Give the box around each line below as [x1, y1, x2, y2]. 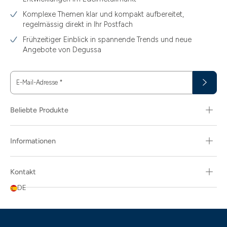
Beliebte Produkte [10, 105, 68, 115]
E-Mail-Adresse [16, 79, 59, 86]
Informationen [10, 136, 56, 145]
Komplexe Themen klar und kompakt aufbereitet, [23, 10, 184, 19]
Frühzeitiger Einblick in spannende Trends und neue [23, 35, 192, 44]
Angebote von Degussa [23, 45, 101, 54]
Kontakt [10, 167, 36, 176]
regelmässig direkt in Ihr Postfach [23, 20, 133, 29]
